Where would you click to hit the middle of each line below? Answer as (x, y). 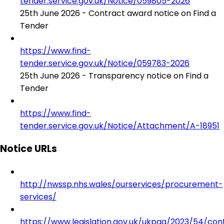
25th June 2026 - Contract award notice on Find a (118, 13)
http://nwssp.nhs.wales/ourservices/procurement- (121, 184)
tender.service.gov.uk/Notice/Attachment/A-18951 (120, 126)
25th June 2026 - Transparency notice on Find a (114, 76)
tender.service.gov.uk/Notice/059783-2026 (105, 63)
